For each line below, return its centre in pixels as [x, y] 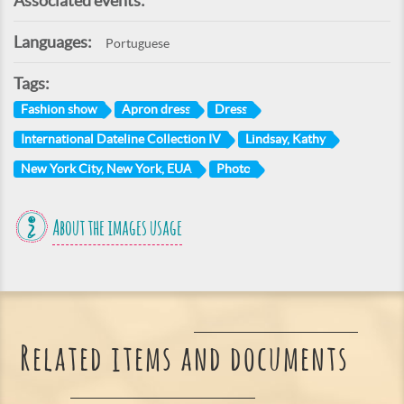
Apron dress [156, 110]
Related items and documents [184, 361]
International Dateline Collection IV [121, 139]
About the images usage [117, 229]
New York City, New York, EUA [107, 169]
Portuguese [138, 44]
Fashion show [60, 110]
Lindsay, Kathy [286, 139]
